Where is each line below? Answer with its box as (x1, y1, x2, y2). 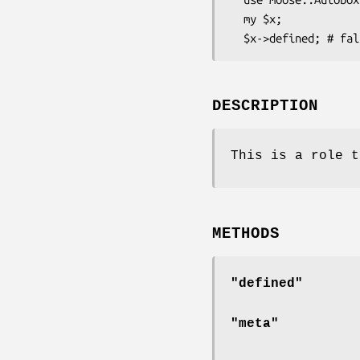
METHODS (212, 225, 280, 243)
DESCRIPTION (212, 97, 318, 116)
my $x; (231, 11, 243, 26)
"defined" (231, 276, 303, 292)
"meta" (231, 317, 279, 332)
